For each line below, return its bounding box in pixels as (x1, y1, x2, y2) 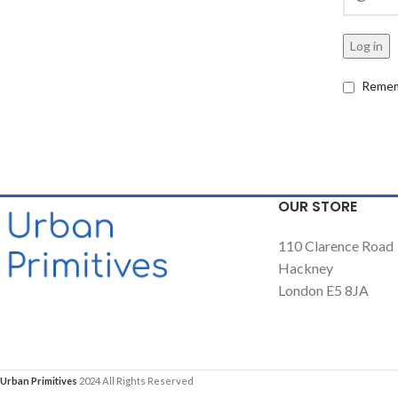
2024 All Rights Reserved (79, 375, 194, 387)
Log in (350, 38, 383, 53)
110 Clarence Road (277, 237, 394, 254)
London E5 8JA (277, 282, 369, 298)
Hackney (277, 259, 333, 276)
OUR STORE (277, 196, 357, 217)
